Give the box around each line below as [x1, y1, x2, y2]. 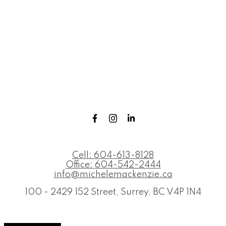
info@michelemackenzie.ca [53, 170, 173, 180]
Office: [65, 160, 93, 170]
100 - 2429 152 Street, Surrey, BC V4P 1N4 [25, 188, 201, 197]
